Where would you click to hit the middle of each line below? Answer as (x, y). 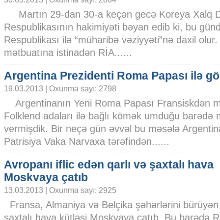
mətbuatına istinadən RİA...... (68, 53)
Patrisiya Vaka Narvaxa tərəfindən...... (87, 141)
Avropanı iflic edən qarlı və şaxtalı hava (109, 165)
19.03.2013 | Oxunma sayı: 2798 (60, 88)
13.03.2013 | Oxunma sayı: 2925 (60, 190)
